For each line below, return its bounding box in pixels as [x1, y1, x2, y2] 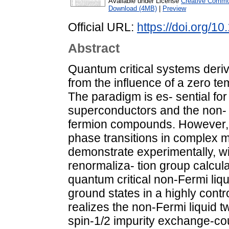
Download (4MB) [108, 5, 157, 13]
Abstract [68, 41, 120, 56]
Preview [163, 5, 186, 13]
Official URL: [68, 20, 137, 34]
